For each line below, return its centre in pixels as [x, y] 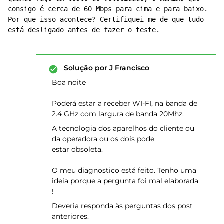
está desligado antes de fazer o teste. [84, 30]
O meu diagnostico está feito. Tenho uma [124, 170]
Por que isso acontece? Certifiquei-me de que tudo [106, 19]
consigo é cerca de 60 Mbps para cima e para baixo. [108, 9]
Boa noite [69, 82]
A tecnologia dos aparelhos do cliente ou [123, 128]
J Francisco [128, 68]
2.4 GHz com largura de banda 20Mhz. [118, 114]
